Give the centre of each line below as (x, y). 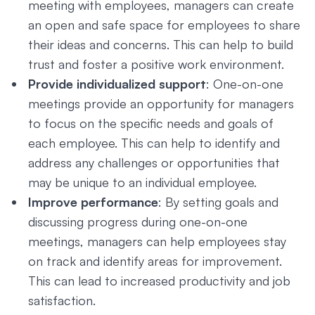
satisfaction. (62, 300)
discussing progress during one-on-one (138, 221)
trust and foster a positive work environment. (156, 64)
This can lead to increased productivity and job (159, 281)
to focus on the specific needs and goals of (151, 123)
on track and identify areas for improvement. (155, 261)
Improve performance (93, 202)
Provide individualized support (117, 84)
